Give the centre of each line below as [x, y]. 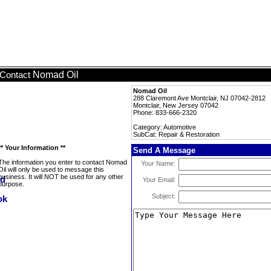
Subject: [164, 196]
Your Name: [158, 163]
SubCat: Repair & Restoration [176, 134]
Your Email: [159, 180]
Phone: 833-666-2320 [165, 113]
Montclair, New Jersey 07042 [176, 105]
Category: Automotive [165, 127]
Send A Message [164, 150]
